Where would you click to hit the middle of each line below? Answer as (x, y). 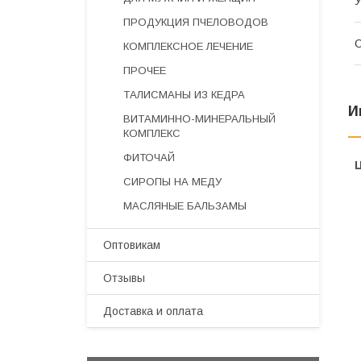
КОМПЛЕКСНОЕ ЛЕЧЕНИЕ (188, 46)
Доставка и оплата (153, 311)
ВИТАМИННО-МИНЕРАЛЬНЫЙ (199, 119)
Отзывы (124, 278)
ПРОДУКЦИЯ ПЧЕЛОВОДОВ (196, 22)
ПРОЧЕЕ (145, 71)
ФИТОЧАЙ (149, 158)
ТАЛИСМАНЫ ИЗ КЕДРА (184, 95)
